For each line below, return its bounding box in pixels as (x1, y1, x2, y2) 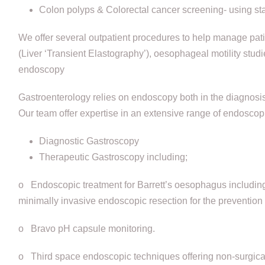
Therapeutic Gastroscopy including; (38, 151, 188, 162)
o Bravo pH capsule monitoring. (18, 223, 155, 234)
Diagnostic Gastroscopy (38, 135, 139, 146)
